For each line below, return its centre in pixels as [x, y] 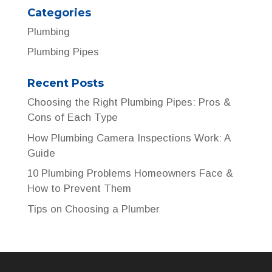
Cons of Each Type [72, 117]
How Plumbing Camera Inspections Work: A [128, 138]
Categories [59, 12]
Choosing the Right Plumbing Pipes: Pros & [129, 102]
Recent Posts [65, 83]
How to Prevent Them [79, 189]
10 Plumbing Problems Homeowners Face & [130, 173]
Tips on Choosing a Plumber [93, 209]
